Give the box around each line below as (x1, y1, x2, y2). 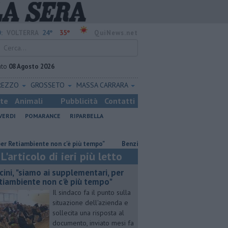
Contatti (104, 96, 135, 106)
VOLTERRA (7, 28, 39, 37)
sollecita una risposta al (52, 208, 124, 217)
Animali (15, 96, 43, 106)
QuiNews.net (94, 28, 138, 37)
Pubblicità (61, 96, 98, 106)
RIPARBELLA (70, 112, 103, 120)
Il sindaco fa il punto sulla (52, 188, 131, 197)
